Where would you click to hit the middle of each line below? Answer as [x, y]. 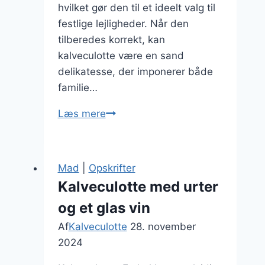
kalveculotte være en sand [121, 56]
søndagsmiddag [143, 145]
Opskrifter [112, 168]
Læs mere [82, 114]
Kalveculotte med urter [138, 187]
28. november [163, 227]
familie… [77, 88]
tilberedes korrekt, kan [111, 40]
